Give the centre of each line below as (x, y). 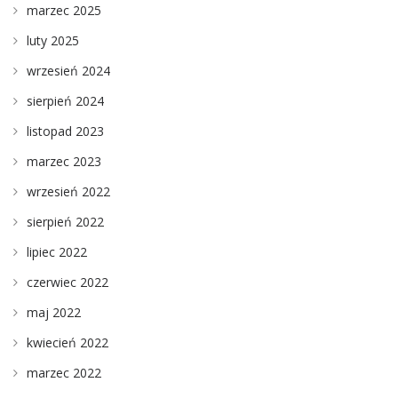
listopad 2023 (65, 131)
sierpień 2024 (65, 100)
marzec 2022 (64, 372)
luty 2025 (53, 40)
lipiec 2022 (57, 251)
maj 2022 (54, 312)
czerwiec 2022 (68, 282)
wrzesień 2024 (68, 70)
